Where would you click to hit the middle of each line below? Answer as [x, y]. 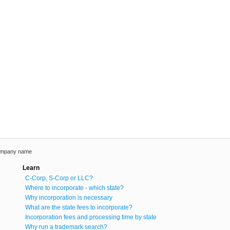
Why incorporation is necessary [69, 198]
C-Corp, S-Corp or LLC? [59, 178]
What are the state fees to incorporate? [79, 208]
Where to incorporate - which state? [74, 188]
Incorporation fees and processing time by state [91, 217]
